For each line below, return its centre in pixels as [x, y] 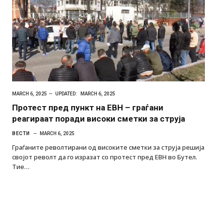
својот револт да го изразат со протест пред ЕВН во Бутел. [105, 157]
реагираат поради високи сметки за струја [99, 118]
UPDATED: [66, 93]
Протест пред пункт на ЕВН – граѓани [88, 107]
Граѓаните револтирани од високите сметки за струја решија [108, 147]
